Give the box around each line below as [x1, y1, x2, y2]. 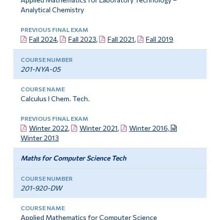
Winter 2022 [28, 124, 68, 133]
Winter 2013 [20, 134, 59, 142]
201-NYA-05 [20, 65, 60, 74]
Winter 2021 [79, 124, 118, 133]
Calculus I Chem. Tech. [20, 94, 90, 103]
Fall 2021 [107, 35, 135, 44]
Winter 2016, [129, 124, 171, 133]
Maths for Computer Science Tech [20, 154, 126, 163]
